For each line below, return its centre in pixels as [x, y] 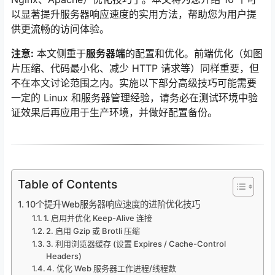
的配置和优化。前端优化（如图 [194, 53]
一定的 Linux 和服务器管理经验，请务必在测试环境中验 [134, 97]
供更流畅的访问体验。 [60, 29]
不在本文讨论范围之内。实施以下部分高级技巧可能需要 [134, 83]
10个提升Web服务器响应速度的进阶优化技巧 [113, 204]
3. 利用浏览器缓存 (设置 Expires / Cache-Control [136, 243]
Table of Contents [68, 184]
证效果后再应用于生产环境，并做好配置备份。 [114, 112]
